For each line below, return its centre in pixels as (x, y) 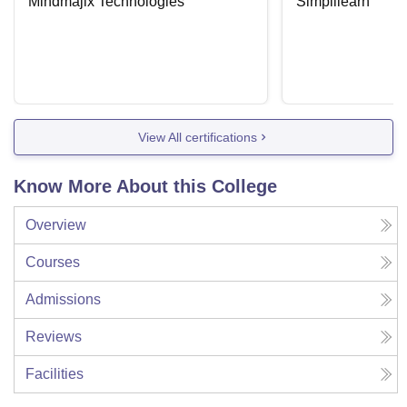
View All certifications (197, 137)
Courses (53, 263)
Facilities (55, 374)
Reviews (54, 337)
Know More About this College (145, 187)
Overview (56, 225)
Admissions (63, 300)
